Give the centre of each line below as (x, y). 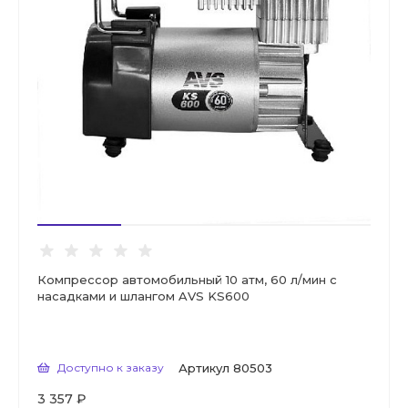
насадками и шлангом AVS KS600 (143, 296)
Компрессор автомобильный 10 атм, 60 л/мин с (187, 280)
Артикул (204, 368)
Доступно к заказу (111, 368)
